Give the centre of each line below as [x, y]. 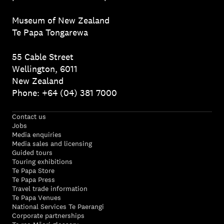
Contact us [29, 116]
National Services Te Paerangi [58, 206]
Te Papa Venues [36, 197]
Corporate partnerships [48, 215]
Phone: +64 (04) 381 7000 [64, 92]
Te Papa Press [33, 179]
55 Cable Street [43, 56]
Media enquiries [37, 134]
